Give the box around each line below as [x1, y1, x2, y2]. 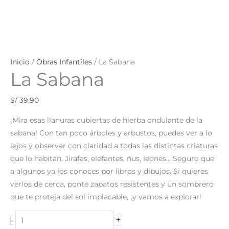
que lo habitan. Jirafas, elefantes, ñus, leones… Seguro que [10, 154, 214, 163]
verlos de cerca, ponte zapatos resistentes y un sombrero [10, 179, 214, 188]
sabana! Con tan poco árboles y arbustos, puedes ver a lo [10, 128, 212, 137]
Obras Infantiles [36, 58, 92, 66]
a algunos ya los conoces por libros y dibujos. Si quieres [10, 167, 208, 175]
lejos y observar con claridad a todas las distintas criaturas [10, 141, 218, 150]
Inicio [10, 58, 30, 66]
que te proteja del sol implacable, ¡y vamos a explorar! [10, 192, 201, 201]
